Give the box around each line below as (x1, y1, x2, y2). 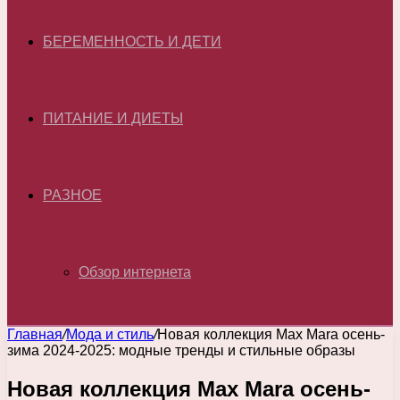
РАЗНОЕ (43, 187, 102, 203)
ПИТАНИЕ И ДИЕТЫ (43, 111, 183, 126)
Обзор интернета (79, 264, 191, 279)
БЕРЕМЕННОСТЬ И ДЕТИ (43, 34, 221, 49)
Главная (7, 327, 62, 342)
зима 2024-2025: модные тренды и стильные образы (7, 343, 355, 358)
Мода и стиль (66, 327, 154, 342)
